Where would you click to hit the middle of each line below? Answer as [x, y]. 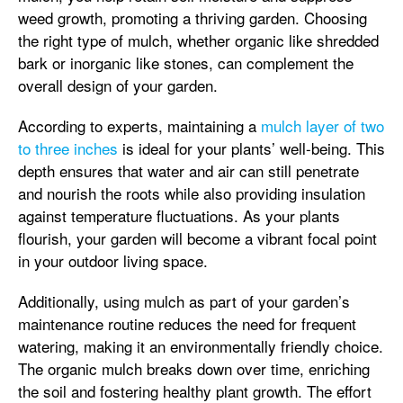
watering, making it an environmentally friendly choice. [201, 346]
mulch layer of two [322, 125]
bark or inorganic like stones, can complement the [186, 63]
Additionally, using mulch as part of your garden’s [184, 301]
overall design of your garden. [118, 85]
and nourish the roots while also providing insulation [192, 193]
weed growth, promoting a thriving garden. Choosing [193, 18]
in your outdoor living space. [113, 260]
